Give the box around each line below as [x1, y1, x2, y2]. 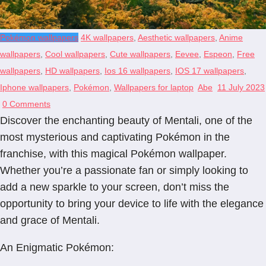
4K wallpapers [81, 33, 134, 43]
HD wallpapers [45, 66, 100, 76]
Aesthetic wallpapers [138, 33, 215, 43]
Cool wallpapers [45, 49, 105, 59]
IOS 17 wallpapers [175, 66, 244, 76]
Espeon [204, 49, 232, 59]
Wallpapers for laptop [114, 83, 194, 93]
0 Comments [2, 99, 50, 109]
